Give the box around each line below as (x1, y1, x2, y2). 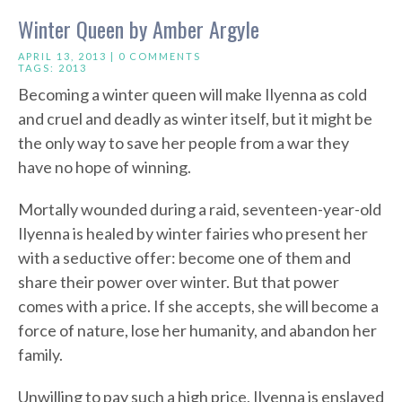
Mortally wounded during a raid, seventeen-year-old (18, 199, 381, 220)
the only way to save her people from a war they (18, 133, 349, 153)
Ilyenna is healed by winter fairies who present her (18, 223, 368, 244)
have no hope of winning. (18, 157, 191, 178)
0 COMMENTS (118, 50, 201, 63)
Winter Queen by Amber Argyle (18, 13, 259, 46)
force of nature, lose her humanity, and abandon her (18, 320, 377, 341)
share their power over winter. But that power (18, 272, 339, 293)
